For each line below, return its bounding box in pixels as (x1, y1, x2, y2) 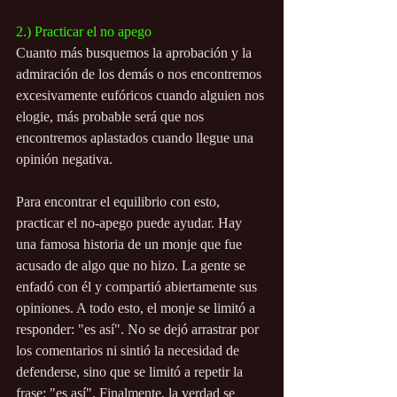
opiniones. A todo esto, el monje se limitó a (16, 300, 259, 316)
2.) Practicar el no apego (16, 24, 152, 40)
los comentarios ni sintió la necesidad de (16, 343, 243, 359)
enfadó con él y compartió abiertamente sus (16, 279, 261, 295)
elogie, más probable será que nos (16, 109, 207, 125)
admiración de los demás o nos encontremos (16, 66, 265, 82)
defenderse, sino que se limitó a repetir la (16, 364, 246, 380)
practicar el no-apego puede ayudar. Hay (16, 215, 245, 231)
